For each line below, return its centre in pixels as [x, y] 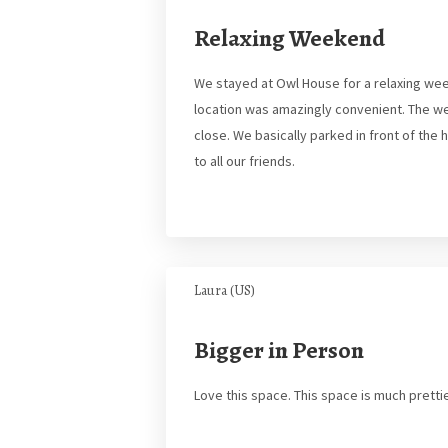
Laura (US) [224, 290]
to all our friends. [244, 161]
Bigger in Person [279, 350]
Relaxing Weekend [289, 38]
